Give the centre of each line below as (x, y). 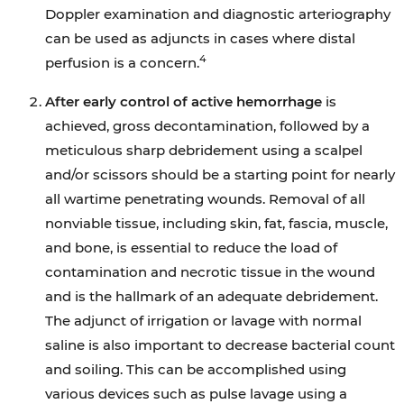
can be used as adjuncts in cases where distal (200, 38)
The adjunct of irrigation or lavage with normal (203, 321)
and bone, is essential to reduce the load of (191, 248)
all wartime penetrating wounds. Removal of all (205, 199)
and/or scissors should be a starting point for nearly (220, 174)
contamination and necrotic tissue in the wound (210, 272)
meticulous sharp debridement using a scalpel (204, 150)
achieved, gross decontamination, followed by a (207, 126)
